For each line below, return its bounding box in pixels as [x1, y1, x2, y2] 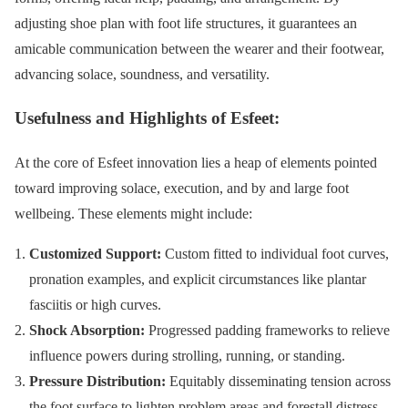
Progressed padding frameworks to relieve [145, 322, 390, 339]
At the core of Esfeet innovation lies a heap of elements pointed [15, 155, 377, 171]
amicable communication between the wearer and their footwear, [15, 40, 384, 56]
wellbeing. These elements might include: [15, 206, 252, 222]
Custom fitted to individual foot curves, [161, 246, 389, 262]
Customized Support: [29, 246, 161, 262]
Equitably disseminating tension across [166, 373, 391, 390]
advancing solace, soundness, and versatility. [15, 66, 270, 82]
